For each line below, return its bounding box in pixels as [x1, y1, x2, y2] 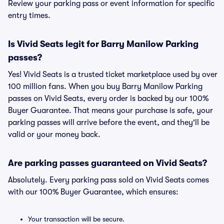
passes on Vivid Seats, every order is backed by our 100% [8, 94, 208, 103]
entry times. [8, 11, 50, 20]
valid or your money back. [8, 130, 100, 139]
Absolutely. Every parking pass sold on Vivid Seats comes [8, 175, 209, 184]
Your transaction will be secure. [28, 215, 124, 223]
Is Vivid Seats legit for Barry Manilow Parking [8, 39, 198, 49]
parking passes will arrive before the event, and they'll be [8, 118, 209, 127]
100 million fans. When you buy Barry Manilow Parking [8, 82, 202, 91]
